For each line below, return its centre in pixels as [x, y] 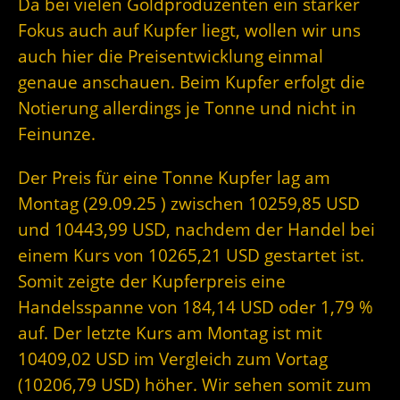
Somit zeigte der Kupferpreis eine [152, 280]
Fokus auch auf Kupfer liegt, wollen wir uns [189, 29]
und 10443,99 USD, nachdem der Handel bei [196, 229]
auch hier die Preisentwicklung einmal [171, 55]
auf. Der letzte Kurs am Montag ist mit [170, 332]
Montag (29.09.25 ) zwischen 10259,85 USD [189, 203]
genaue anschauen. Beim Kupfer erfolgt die [192, 81]
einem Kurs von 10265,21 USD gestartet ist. [191, 254]
